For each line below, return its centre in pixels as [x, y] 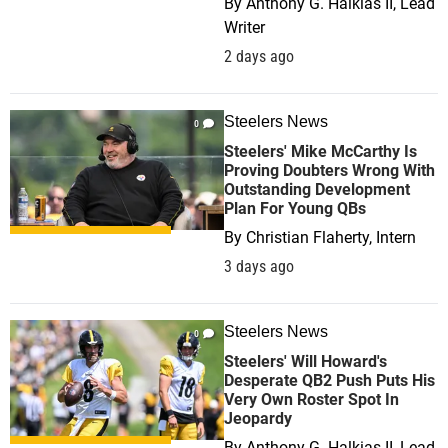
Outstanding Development [317, 189]
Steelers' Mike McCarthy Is [320, 151]
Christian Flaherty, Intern [331, 237]
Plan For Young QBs [295, 208]
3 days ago [259, 266]
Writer [244, 27]
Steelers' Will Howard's [305, 361]
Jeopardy [258, 418]
